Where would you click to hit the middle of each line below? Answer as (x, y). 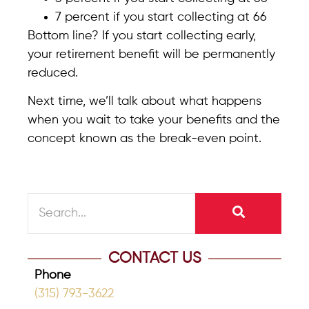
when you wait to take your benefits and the (154, 120)
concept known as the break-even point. (144, 139)
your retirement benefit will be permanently (151, 54)
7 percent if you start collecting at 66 (161, 17)
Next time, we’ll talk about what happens (144, 102)
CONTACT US (154, 258)
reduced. (53, 73)
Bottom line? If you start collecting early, (142, 36)
